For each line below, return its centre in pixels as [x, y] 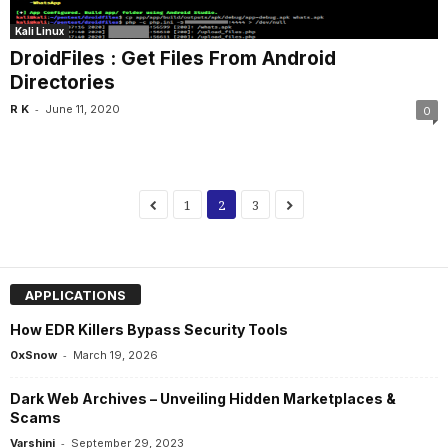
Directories [62, 82]
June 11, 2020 [82, 108]
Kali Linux [39, 30]
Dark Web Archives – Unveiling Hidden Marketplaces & [203, 399]
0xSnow [33, 355]
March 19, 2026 [115, 355]
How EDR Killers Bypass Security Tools [149, 330]
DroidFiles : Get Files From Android [173, 58]
